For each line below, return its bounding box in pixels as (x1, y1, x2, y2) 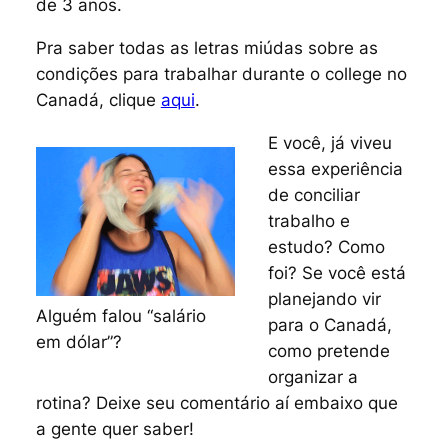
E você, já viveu (268, 132, 393, 153)
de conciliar (268, 184, 361, 205)
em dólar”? (35, 331, 122, 352)
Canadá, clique (35, 90, 161, 111)
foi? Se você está (268, 262, 407, 283)
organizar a (268, 366, 359, 387)
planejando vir (268, 288, 382, 309)
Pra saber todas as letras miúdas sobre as (35, 38, 378, 59)
